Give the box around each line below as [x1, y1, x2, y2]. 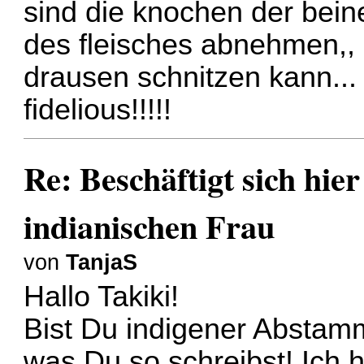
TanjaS [66, 249, 138, 275]
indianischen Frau [24, 201, 275, 250]
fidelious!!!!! [24, 93, 172, 127]
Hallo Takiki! [24, 280, 180, 314]
